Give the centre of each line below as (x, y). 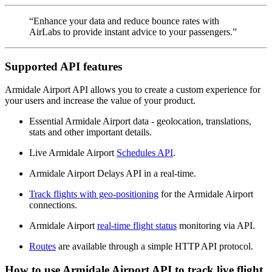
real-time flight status (137, 226)
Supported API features (63, 66)
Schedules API (145, 153)
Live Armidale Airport (73, 153)
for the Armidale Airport (206, 194)
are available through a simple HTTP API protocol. (155, 246)
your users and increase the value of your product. (100, 101)
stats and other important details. (90, 132)
